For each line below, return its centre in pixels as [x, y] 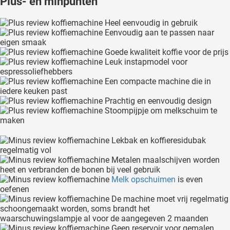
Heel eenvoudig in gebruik [150, 23]
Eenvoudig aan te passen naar [158, 33]
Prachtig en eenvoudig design [157, 101]
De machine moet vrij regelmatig [169, 199]
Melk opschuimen [143, 180]
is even [189, 180]
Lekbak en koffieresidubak [158, 141]
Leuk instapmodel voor [145, 62]
